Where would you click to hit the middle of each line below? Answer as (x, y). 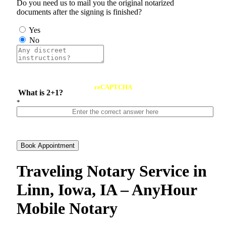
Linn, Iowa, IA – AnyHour (107, 189)
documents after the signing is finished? (79, 12)
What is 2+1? (41, 93)
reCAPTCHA (113, 87)
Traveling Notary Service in (112, 171)
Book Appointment (48, 146)
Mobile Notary (67, 208)
